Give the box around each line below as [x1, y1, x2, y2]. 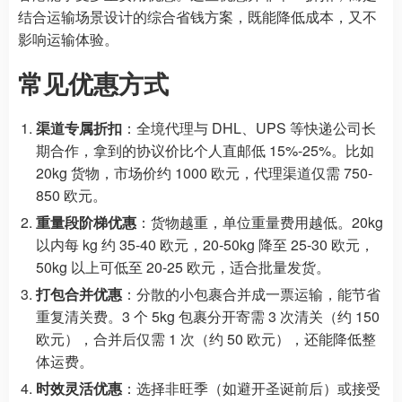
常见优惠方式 [18, 64, 169, 101]
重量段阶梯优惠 [36, 211, 136, 232]
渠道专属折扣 [36, 117, 122, 138]
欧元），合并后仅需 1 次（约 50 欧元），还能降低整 [36, 328, 376, 349]
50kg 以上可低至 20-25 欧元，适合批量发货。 [36, 256, 330, 277]
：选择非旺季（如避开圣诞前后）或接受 [122, 377, 380, 398]
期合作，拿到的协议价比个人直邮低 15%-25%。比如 [36, 139, 374, 161]
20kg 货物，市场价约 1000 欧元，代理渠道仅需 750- [36, 162, 372, 183]
